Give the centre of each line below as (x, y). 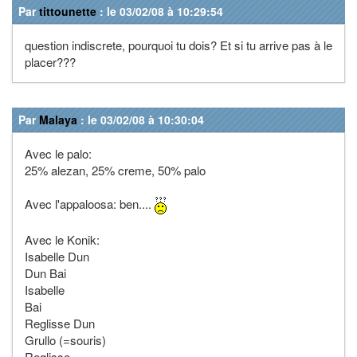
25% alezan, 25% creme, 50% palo (115, 170)
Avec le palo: (58, 153)
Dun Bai (45, 273)
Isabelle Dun (57, 256)
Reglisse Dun (60, 323)
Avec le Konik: (62, 239)
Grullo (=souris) (65, 339)
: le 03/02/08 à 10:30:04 (141, 119)
